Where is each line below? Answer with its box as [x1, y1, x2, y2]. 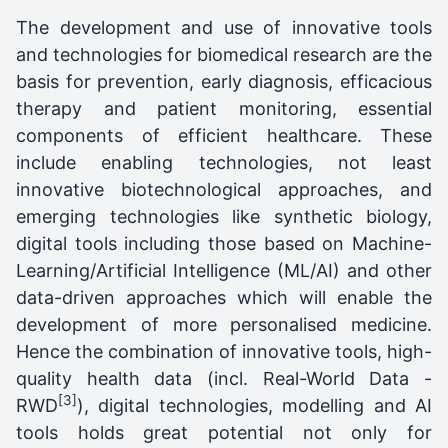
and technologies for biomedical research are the [16, 43, 432, 65]
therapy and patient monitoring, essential [16, 97, 432, 119]
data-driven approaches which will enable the [16, 286, 432, 308]
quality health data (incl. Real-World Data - [16, 367, 432, 389]
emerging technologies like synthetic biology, [16, 205, 432, 227]
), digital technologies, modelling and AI [77, 394, 432, 416]
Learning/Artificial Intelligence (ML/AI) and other [16, 259, 432, 281]
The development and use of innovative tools [16, 16, 432, 38]
